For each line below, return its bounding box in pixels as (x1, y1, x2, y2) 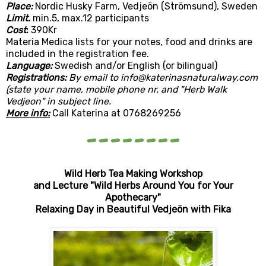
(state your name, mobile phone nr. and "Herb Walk (6, 84, 227, 96)
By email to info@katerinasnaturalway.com (66, 72, 258, 84)
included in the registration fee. (6, 48, 149, 60)
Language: (6, 60, 52, 72)
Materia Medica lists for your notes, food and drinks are (6, 36, 252, 48)
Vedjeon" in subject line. (6, 96, 113, 107)
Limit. (6, 12, 30, 24)
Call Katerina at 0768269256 (50, 107, 181, 119)
